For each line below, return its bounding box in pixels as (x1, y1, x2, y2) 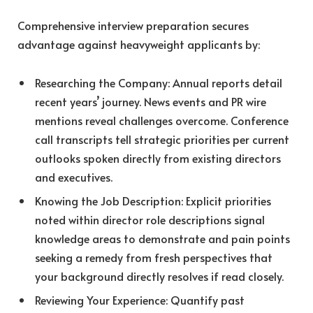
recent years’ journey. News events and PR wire (35, 94, 266, 110)
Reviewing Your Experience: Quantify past (35, 292, 245, 308)
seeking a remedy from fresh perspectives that (35, 249, 272, 265)
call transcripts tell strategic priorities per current (35, 131, 289, 147)
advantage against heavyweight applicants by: (17, 36, 260, 52)
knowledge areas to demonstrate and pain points (35, 231, 290, 247)
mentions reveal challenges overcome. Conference (35, 112, 289, 129)
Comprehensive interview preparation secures (17, 17, 249, 33)
